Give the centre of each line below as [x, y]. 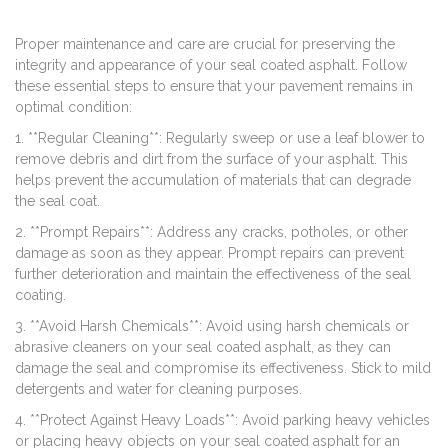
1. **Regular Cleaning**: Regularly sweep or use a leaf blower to [220, 138]
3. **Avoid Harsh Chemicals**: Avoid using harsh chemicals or [212, 326]
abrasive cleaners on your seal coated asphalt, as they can [203, 347]
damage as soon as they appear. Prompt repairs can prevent [209, 253]
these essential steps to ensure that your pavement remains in [214, 86]
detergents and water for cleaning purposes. [158, 389]
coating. [40, 295]
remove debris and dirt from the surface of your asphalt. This [211, 159]
